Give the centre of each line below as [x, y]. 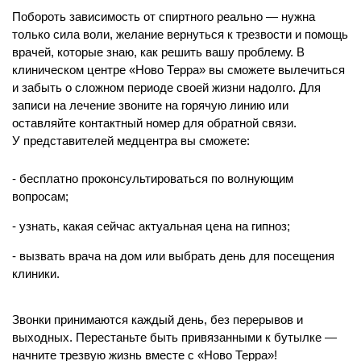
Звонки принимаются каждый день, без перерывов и [158, 319]
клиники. [36, 273]
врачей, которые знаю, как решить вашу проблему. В [158, 52]
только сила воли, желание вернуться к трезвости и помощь [180, 34]
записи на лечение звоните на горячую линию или [150, 105]
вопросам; [40, 196]
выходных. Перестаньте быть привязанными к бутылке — [174, 337]
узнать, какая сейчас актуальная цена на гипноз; [155, 226]
